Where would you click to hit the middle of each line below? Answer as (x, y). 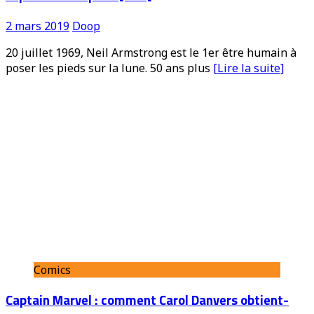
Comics (52, 269)
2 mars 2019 (37, 26)
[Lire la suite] (248, 68)
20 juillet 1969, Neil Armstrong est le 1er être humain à (151, 52)
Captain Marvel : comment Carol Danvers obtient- (147, 300)
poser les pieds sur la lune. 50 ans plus (109, 68)
